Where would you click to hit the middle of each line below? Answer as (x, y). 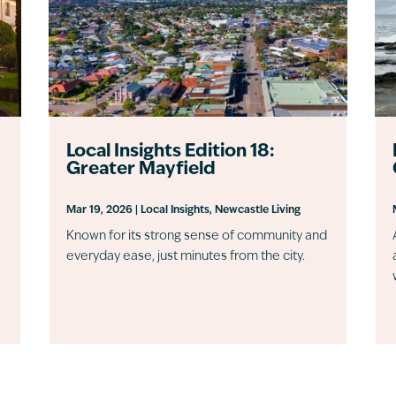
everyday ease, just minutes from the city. (185, 256)
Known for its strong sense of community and (196, 236)
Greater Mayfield (141, 169)
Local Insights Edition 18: (170, 152)
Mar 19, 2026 (99, 210)
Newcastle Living (257, 210)
